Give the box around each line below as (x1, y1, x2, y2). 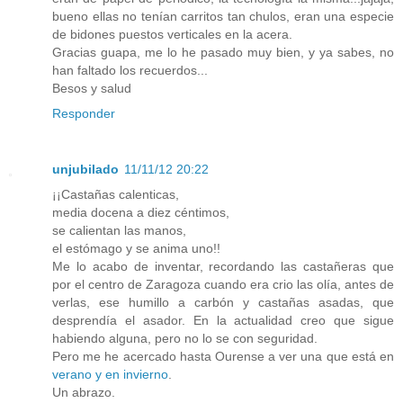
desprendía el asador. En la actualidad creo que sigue (52, 313, 394, 328)
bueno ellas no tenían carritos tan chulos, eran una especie (52, 9, 394, 24)
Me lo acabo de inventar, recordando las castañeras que (52, 259, 394, 274)
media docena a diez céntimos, (52, 205, 229, 220)
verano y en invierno (52, 367, 168, 382)
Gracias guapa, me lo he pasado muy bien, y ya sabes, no (52, 45, 394, 60)
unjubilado (52, 162, 119, 177)
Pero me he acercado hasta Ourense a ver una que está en (52, 349, 394, 364)
